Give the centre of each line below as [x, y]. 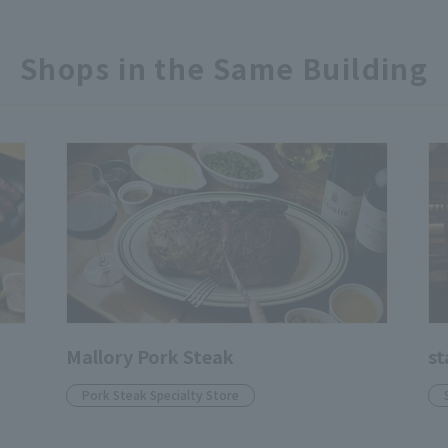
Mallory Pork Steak [150, 356]
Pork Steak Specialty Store [160, 395]
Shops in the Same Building [224, 68]
